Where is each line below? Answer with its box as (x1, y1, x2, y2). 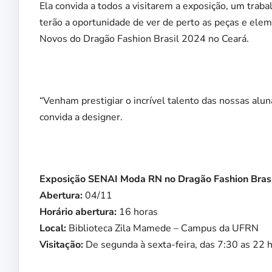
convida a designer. (39, 110, 123, 124)
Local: (39, 222, 66, 236)
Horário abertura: (39, 205, 117, 219)
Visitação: (39, 238, 83, 252)
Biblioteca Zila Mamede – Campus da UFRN (66, 222, 259, 236)
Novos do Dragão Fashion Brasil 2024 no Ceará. (39, 32, 249, 46)
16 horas (117, 205, 158, 219)
